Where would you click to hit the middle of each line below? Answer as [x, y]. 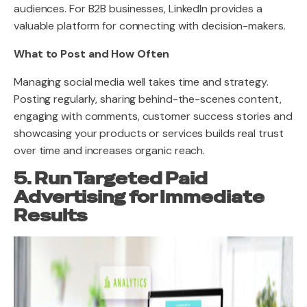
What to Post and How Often [92, 54]
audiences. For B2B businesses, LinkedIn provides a [138, 9]
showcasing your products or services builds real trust [149, 133]
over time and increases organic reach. [110, 150]
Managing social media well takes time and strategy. [141, 82]
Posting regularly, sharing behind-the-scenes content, [148, 99]
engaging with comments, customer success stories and [153, 116]
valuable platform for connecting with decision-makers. [150, 26]
